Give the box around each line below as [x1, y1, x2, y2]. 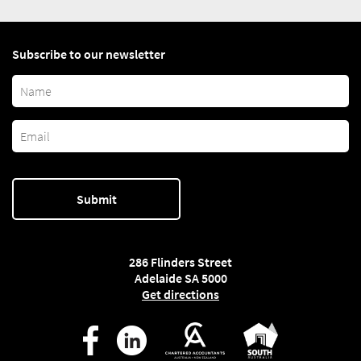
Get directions [142, 286, 219, 303]
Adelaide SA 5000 [134, 270, 227, 287]
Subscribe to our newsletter [12, 46, 165, 63]
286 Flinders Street [129, 254, 232, 271]
